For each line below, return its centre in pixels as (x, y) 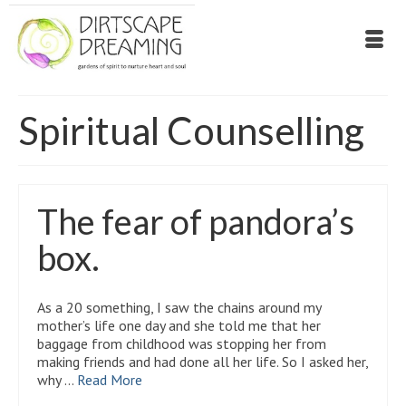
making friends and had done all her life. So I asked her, (203, 362)
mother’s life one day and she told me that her (179, 325)
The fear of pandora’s (196, 221)
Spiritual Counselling (191, 130)
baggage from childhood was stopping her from (182, 343)
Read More (110, 380)
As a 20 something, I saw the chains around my (179, 307)
